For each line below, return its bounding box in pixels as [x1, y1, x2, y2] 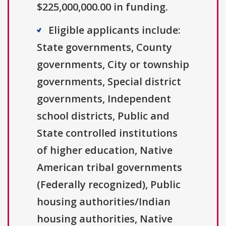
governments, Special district [37, 75, 181, 89]
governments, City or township [37, 58, 189, 72]
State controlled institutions [37, 126, 178, 140]
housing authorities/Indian [37, 195, 171, 209]
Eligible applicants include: [48, 23, 181, 37]
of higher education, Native [37, 143, 173, 157]
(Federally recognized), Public [37, 178, 181, 192]
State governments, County [37, 40, 172, 54]
